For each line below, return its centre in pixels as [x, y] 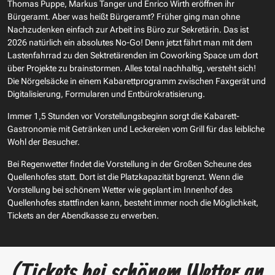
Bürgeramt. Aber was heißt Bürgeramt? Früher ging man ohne [124, 16]
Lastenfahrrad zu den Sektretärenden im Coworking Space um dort [133, 55]
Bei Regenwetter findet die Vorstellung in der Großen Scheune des [130, 164]
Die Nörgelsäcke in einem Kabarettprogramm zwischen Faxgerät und [137, 81]
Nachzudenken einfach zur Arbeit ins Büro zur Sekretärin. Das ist [128, 29]
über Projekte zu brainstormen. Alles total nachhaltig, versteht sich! [132, 68]
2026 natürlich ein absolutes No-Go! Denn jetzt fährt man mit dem [130, 42]
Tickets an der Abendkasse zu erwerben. [84, 215]
